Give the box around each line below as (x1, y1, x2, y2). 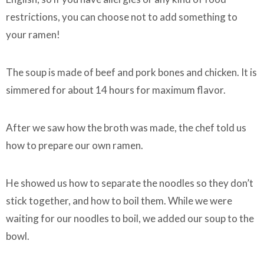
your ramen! (6, 28, 60, 41)
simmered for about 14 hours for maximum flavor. (6, 84, 226, 97)
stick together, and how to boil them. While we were (6, 194, 232, 207)
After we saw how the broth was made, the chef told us (6, 121, 246, 134)
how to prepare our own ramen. (6, 139, 145, 152)
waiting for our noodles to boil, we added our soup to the (6, 212, 254, 225)
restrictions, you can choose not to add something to (6, 11, 237, 24)
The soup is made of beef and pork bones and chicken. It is (6, 66, 257, 79)
